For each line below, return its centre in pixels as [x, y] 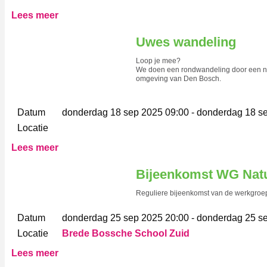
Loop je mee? [158, 60]
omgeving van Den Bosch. [178, 78]
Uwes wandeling [186, 42]
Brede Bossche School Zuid [126, 233]
